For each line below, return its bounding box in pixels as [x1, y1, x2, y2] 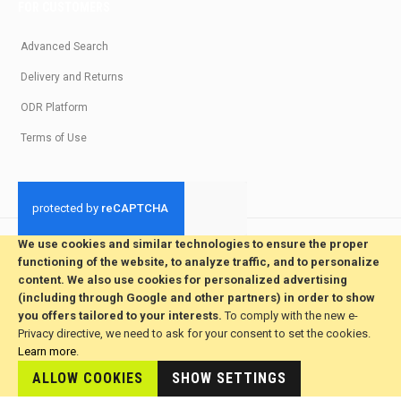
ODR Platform [21, 101, 88, 114]
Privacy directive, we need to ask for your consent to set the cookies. [18, 327, 371, 340]
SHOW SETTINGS [172, 370, 286, 387]
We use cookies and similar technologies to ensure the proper [18, 237, 369, 251]
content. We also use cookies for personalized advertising [18, 273, 347, 286]
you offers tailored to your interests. [18, 309, 222, 322]
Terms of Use [21, 132, 87, 144]
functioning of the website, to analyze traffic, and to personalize [18, 255, 380, 269]
